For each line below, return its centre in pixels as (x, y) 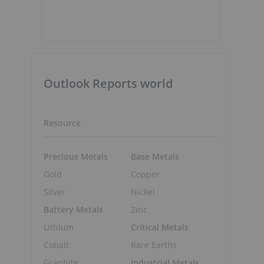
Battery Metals (73, 209)
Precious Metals (76, 156)
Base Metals (155, 156)
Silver (55, 192)
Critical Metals (159, 227)
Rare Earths (154, 245)
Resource (62, 123)
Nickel (143, 192)
